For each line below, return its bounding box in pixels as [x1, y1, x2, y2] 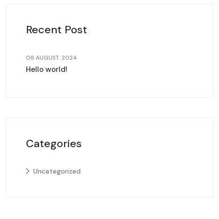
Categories [26, 136, 82, 151]
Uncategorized [33, 167, 81, 176]
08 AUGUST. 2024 [26, 54, 77, 62]
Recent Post [26, 22, 87, 37]
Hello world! [26, 65, 67, 75]
